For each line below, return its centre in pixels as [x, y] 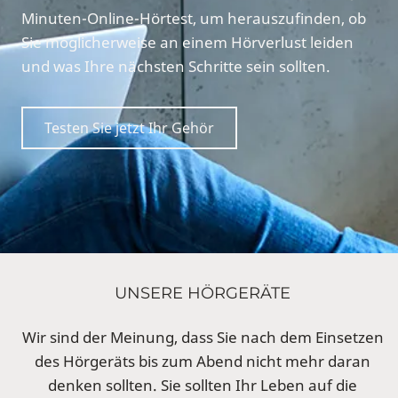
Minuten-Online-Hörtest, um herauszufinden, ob [194, 18]
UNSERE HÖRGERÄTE [203, 293]
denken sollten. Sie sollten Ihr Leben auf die [203, 385]
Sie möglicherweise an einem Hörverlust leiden [187, 42]
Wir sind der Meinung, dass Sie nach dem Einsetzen [203, 337]
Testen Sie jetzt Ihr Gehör [129, 128]
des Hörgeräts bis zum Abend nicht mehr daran [203, 361]
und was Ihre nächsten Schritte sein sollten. [176, 66]
